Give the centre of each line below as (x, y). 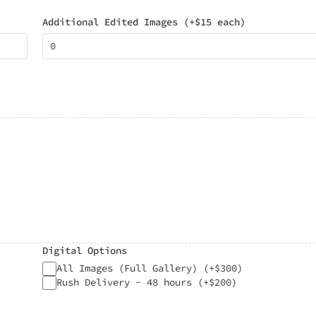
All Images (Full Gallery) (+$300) (149, 268)
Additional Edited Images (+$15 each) (144, 22)
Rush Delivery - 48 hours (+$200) (146, 282)
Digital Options (84, 250)
